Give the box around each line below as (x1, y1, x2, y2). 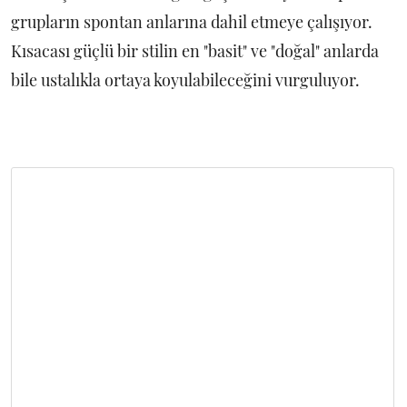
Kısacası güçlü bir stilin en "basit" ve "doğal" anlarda (11, 40, 379, 62)
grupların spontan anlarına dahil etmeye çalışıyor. (11, 11, 372, 33)
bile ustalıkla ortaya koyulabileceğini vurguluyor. (11, 69, 360, 91)
